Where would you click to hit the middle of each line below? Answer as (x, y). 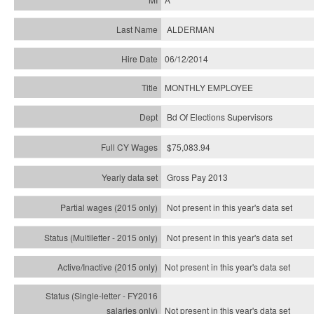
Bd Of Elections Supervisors (220, 117)
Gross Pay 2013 (197, 177)
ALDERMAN (191, 29)
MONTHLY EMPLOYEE (209, 87)
